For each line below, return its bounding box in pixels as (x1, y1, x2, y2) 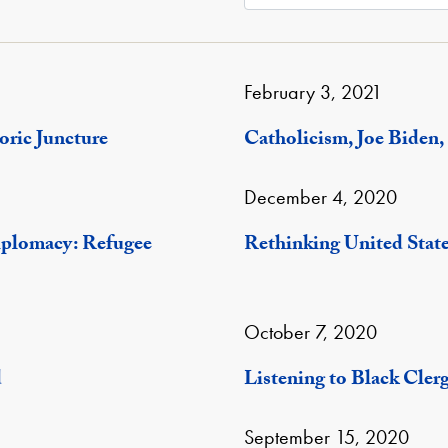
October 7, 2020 (244, 319, 377, 345)
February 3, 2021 (244, 79, 382, 105)
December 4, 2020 (244, 184, 397, 210)
